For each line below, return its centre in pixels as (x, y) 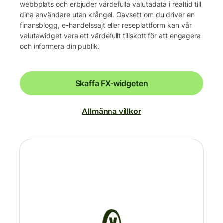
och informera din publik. (60, 46)
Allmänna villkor (111, 111)
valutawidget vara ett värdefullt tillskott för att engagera (111, 35)
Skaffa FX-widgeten (111, 83)
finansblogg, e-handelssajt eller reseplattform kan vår (106, 25)
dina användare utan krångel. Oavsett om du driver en (107, 14)
